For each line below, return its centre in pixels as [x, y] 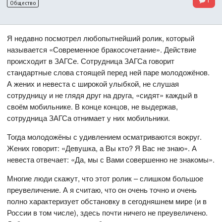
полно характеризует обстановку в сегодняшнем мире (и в [107, 201]
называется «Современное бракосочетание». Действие [102, 50]
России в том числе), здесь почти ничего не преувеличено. [108, 213]
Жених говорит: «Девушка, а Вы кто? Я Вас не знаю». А [102, 148]
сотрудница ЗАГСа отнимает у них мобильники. [89, 118]
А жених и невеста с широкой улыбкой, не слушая [93, 84]
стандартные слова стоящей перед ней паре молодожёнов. [109, 72]
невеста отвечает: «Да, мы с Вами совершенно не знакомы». [111, 160]
